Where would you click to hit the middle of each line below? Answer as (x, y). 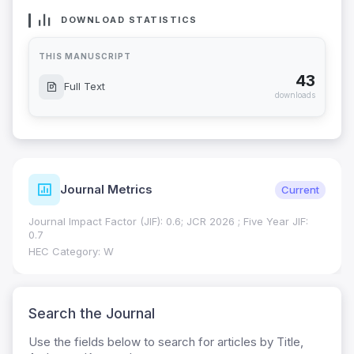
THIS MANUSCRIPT (85, 56)
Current (300, 189)
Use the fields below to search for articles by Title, (166, 342)
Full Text (85, 87)
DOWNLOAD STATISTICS (129, 20)
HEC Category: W (71, 252)
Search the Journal (92, 314)
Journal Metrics (106, 190)
